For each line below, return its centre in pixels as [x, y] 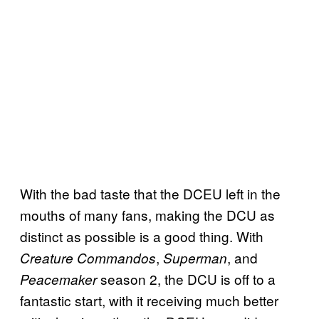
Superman [195, 258]
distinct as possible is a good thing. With [142, 236]
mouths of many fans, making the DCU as [147, 215]
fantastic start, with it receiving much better [149, 300]
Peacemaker [58, 279]
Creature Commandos [88, 258]
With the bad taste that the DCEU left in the [150, 194]
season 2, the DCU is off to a [186, 279]
